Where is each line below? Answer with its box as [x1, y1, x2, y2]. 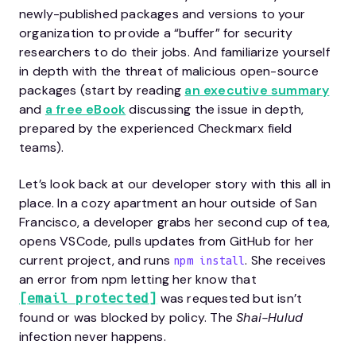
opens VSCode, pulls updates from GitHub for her [19, 233, 315, 250]
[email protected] [19, 291, 157, 307]
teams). [19, 139, 64, 157]
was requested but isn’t [157, 290, 303, 308]
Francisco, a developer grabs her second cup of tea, [19, 214, 331, 231]
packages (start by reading [19, 82, 185, 99]
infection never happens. [19, 328, 166, 346]
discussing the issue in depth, [126, 101, 304, 118]
